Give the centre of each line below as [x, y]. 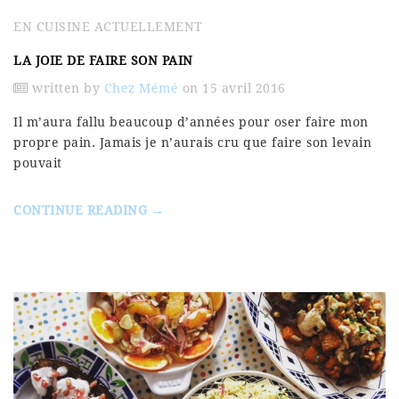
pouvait [38, 163]
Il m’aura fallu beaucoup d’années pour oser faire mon [191, 122]
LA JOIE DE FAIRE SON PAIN [103, 61]
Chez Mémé [141, 88]
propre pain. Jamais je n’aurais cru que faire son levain [192, 142]
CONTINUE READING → [89, 210]
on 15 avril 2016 [232, 88]
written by [66, 88]
